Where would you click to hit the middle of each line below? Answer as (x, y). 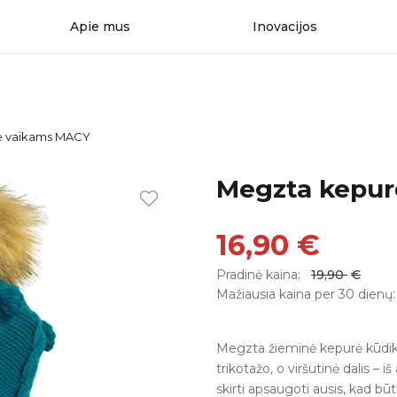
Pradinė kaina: (260, 275)
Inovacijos (284, 26)
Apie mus (100, 26)
